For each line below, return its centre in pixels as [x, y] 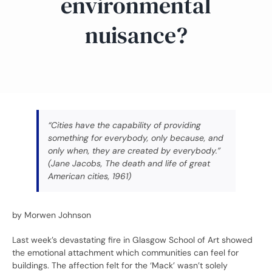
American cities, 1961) [90, 176]
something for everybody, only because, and [136, 138]
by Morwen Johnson [52, 215]
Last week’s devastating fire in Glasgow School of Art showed [132, 240]
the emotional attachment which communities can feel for [125, 253]
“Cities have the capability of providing [124, 125]
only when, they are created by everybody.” [134, 151]
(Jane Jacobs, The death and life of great [129, 164]
